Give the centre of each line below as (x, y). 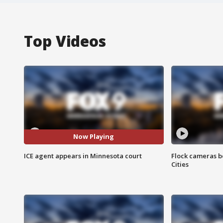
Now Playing (94, 137)
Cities (180, 164)
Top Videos (65, 41)
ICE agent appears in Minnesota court (83, 156)
